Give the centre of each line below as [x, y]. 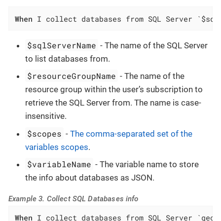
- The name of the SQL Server [153, 45]
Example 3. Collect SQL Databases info [74, 199]
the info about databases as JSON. [90, 178]
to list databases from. [68, 58]
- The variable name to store [146, 165]
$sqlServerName [62, 45]
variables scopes [57, 147]
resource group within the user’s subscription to [114, 90]
